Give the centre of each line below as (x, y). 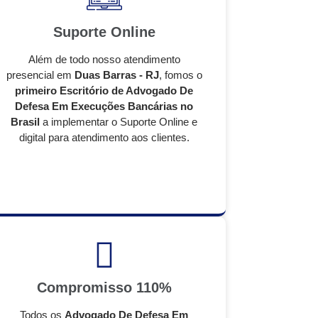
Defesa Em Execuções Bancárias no (104, 106)
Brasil (25, 122)
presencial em (40, 75)
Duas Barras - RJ (116, 75)
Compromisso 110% (104, 287)
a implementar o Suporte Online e (119, 122)
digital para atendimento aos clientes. (104, 137)
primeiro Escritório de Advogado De (104, 91)
